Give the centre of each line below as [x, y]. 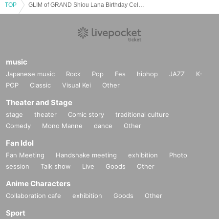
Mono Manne [62, 125]
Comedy [18, 125]
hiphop [147, 74]
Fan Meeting [25, 155]
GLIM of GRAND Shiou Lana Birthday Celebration [141, 5]
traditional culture [142, 114]
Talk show [56, 166]
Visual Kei [77, 85]
